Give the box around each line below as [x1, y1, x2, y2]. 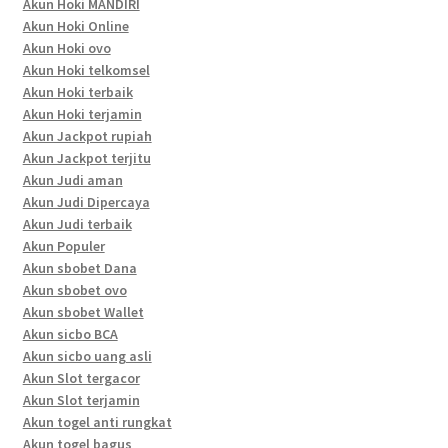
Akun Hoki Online [22, 16, 129, 35]
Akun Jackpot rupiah [22, 126, 152, 145]
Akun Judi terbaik [22, 214, 132, 233]
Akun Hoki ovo [22, 38, 111, 57]
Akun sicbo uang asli [22, 346, 152, 365]
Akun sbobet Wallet [22, 302, 144, 321]
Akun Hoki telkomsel [22, 60, 150, 79]
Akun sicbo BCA [22, 324, 118, 343]
